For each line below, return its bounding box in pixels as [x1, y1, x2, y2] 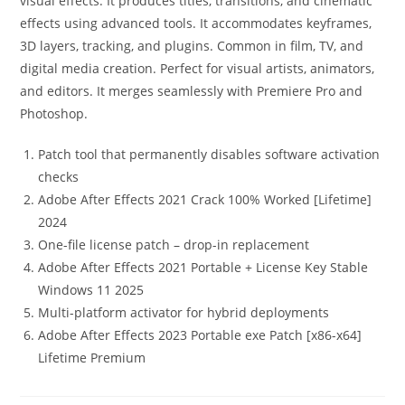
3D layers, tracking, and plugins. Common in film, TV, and [20, 37, 364, 54]
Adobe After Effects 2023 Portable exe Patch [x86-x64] [38, 326, 363, 344]
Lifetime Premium [38, 349, 146, 366]
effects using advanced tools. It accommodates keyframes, [20, 14, 372, 32]
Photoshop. [20, 105, 89, 122]
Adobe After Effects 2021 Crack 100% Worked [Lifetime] [38, 191, 372, 208]
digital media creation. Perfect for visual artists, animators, [20, 60, 375, 77]
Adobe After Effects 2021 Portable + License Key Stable [38, 259, 369, 276]
